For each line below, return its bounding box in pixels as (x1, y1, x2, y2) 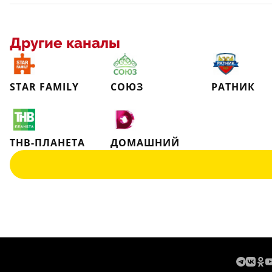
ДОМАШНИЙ (110, 136, 180, 149)
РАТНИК (211, 80, 255, 93)
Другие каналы (10, 35, 120, 52)
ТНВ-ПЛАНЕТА (10, 136, 85, 149)
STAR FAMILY (10, 80, 79, 93)
